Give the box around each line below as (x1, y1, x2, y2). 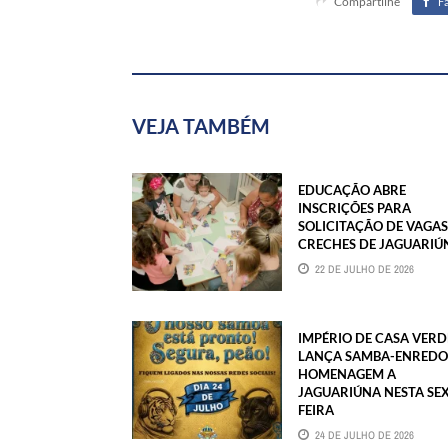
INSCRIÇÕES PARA (298, 199, 411, 216)
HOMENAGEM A (298, 365, 396, 382)
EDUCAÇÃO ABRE (298, 181, 406, 198)
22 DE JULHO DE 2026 (315, 261, 414, 276)
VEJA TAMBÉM (132, 113, 270, 138)
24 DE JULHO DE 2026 (315, 427, 414, 442)
